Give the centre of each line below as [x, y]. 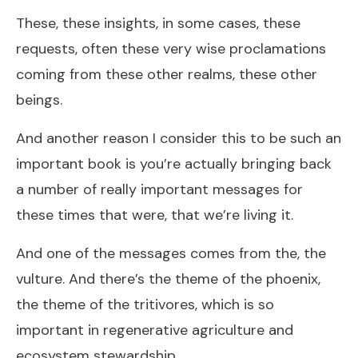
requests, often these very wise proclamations [171, 48]
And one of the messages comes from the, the [171, 253]
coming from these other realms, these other [167, 74]
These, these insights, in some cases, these [158, 23]
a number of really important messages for [159, 189]
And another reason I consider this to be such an [179, 138]
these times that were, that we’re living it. [155, 215]
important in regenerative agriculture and [155, 330]
